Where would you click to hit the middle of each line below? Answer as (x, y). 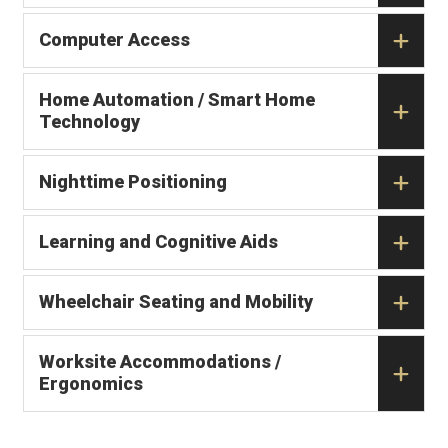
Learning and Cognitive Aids (158, 242)
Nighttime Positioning (133, 182)
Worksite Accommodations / (160, 362)
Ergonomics (91, 384)
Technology (89, 122)
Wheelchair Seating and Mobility (176, 302)
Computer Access (114, 40)
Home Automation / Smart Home (177, 100)
